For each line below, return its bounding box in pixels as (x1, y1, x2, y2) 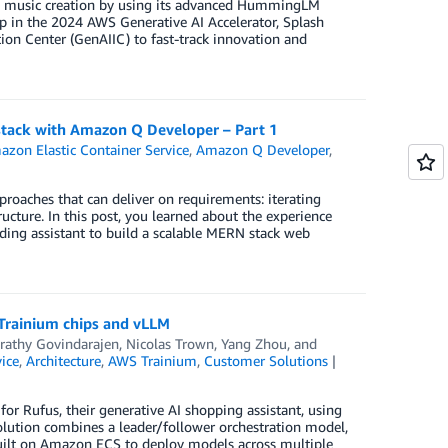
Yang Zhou (220, 335, 287, 353)
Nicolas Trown (125, 335, 214, 353)
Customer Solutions (204, 352, 329, 370)
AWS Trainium (108, 352, 198, 370)
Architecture (26, 352, 102, 370)
